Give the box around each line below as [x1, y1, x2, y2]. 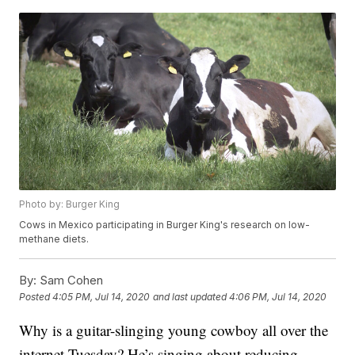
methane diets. [19, 233, 90, 246]
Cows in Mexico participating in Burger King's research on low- [19, 219, 311, 231]
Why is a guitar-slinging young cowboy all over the [19, 320, 329, 341]
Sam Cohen [36, 273, 104, 288]
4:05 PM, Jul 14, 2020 [52, 291, 151, 303]
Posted [19, 291, 53, 303]
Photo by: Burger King [19, 198, 120, 211]
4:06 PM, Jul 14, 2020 [229, 291, 327, 303]
